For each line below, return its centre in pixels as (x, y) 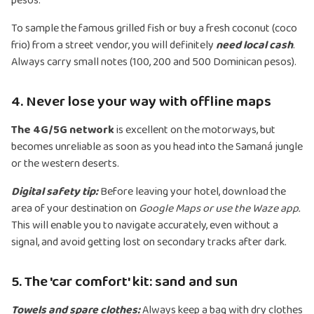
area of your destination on (75, 209)
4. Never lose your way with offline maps (141, 102)
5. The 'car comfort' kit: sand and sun (124, 282)
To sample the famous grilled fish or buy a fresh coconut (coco (154, 29)
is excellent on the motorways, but (195, 130)
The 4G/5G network (63, 130)
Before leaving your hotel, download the (192, 192)
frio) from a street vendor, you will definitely (114, 46)
